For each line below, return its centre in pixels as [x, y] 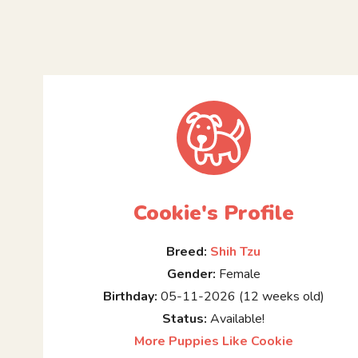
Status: [185, 319]
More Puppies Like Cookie [213, 342]
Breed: [187, 252]
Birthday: [130, 297]
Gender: [191, 274]
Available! [236, 319]
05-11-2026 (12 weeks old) [241, 297]
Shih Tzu [236, 252]
